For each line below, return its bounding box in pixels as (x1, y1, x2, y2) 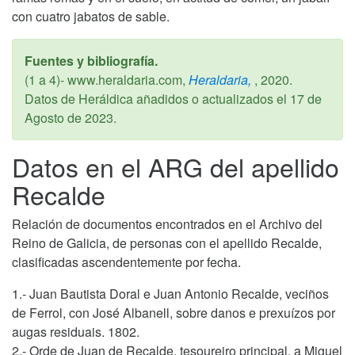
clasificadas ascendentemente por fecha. (12, 252, 241, 271)
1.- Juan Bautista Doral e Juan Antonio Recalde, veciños (12, 284, 329, 303)
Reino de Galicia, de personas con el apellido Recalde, (12, 233, 322, 252)
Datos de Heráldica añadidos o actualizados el (25, 89, 290, 108)
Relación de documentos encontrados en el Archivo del (12, 214, 323, 233)
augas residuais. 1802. (12, 322, 139, 341)
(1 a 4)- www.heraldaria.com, (25, 70, 185, 89)
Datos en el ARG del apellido (12, 147, 339, 185)
